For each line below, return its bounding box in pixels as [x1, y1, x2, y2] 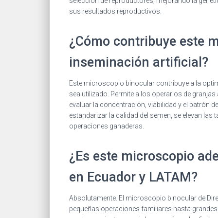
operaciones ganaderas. [69, 122, 144, 130]
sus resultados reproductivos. [69, 7, 162, 15]
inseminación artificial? [69, 54, 208, 70]
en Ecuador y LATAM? [69, 169, 198, 185]
